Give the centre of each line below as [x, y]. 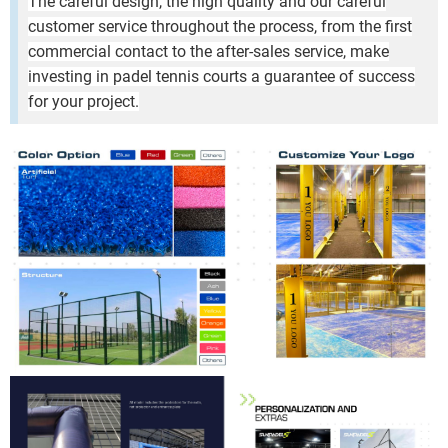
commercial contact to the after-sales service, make [208, 51]
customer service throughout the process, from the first [220, 26]
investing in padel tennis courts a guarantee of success [221, 76]
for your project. [83, 101]
